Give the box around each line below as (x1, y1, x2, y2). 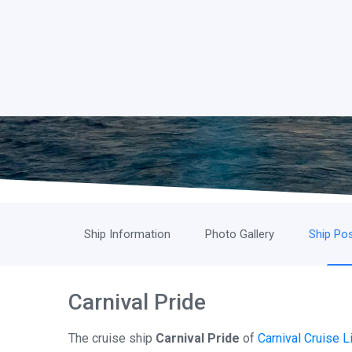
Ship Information (84, 227, 170, 241)
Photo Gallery (205, 227, 274, 241)
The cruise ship (68, 331, 156, 346)
